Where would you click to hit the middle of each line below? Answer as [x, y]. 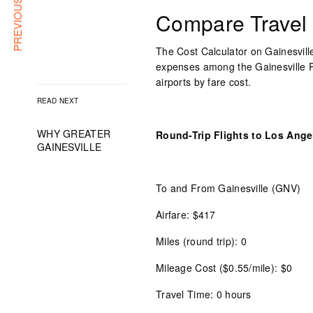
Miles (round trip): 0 [201, 241]
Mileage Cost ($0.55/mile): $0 [224, 268]
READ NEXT [58, 101]
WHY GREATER [74, 133]
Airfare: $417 [186, 214]
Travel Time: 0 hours [204, 294]
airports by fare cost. [204, 82]
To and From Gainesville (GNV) [228, 188]
